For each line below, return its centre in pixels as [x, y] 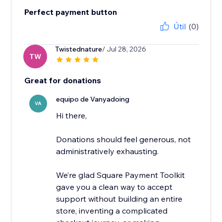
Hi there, [72, 116]
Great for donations [63, 81]
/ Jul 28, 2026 [124, 49]
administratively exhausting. [108, 151]
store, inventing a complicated [112, 211]
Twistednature [79, 49]
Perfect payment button [71, 12]
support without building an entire [119, 199]
